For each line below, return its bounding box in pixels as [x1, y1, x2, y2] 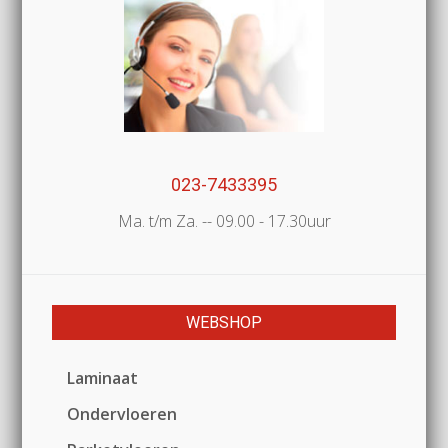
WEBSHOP [186, 312, 262, 332]
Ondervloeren [67, 402, 178, 425]
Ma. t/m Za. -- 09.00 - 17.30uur [117, 209, 331, 232]
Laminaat [67, 366, 139, 389]
